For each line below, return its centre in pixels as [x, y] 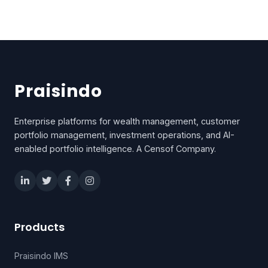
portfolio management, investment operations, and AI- [124, 135]
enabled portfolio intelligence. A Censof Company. [115, 149]
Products [39, 227]
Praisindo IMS [41, 256]
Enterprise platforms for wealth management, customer [127, 121]
